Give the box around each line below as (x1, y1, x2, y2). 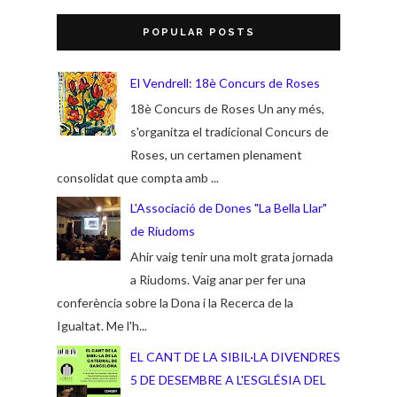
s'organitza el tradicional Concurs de (129, 124, 329, 140)
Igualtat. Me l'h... (57, 318, 147, 334)
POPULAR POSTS (142, 27, 255, 39)
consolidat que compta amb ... (57, 170, 219, 186)
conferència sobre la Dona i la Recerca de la (57, 295, 293, 311)
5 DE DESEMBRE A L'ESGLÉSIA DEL (129, 371, 326, 387)
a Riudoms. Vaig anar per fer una (129, 272, 306, 288)
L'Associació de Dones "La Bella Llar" (129, 200, 327, 216)
